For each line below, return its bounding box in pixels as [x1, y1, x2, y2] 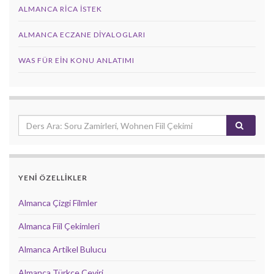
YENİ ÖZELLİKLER [18, 173, 87, 182]
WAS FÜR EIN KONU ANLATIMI [18, 56, 135, 65]
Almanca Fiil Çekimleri [18, 221, 100, 231]
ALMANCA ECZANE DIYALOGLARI [18, 30, 146, 39]
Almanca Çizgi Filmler [18, 198, 97, 208]
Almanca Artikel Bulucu [18, 244, 106, 254]
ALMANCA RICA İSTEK [18, 4, 102, 13]
